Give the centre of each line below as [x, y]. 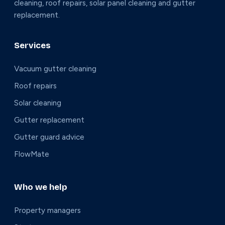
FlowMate [32, 154]
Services [32, 46]
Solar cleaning [38, 103]
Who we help [41, 187]
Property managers [47, 211]
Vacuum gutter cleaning [55, 69]
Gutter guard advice [49, 137]
